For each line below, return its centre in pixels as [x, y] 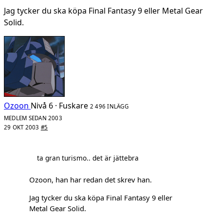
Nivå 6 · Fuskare [59, 105]
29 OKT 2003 [22, 127]
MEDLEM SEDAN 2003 [33, 118]
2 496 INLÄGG [109, 106]
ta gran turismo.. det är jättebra [88, 158]
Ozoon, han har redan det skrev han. [91, 179]
